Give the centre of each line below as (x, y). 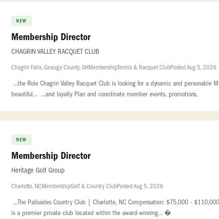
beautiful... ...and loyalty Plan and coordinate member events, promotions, (104, 94)
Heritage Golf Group (38, 170)
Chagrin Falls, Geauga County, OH (50, 67)
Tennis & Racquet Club (144, 67)
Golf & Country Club (94, 186)
